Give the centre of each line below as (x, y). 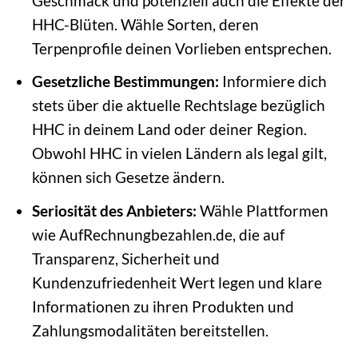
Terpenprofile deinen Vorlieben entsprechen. (181, 48)
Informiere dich (272, 82)
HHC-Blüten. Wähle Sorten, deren (145, 24)
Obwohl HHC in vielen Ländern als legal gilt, (179, 153)
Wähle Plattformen (262, 210)
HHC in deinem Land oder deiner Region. (169, 129)
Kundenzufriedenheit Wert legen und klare (177, 282)
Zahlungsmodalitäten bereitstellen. (150, 330)
